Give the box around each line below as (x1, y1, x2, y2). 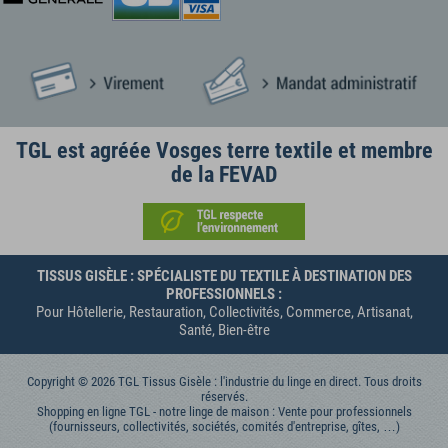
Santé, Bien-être (178, 320, 270, 339)
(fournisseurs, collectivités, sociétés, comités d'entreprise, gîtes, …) (48, 418, 400, 434)
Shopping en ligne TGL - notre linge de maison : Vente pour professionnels (36, 403, 412, 419)
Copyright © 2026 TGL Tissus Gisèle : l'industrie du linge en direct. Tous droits (26, 373, 422, 389)
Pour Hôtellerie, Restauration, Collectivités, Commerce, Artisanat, (35, 302, 413, 321)
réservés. (200, 388, 248, 404)
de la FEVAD (171, 161, 277, 187)
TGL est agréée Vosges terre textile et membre (15, 137, 433, 163)
